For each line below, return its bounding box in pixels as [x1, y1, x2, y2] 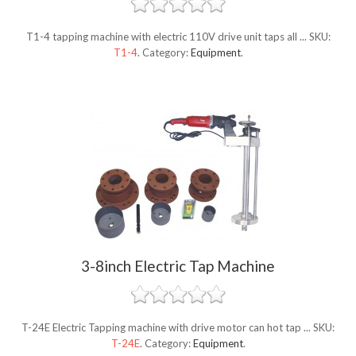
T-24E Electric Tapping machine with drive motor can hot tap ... [21, 321, 313, 335]
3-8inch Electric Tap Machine [81, 257, 275, 276]
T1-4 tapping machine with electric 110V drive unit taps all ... [25, 30, 309, 44]
